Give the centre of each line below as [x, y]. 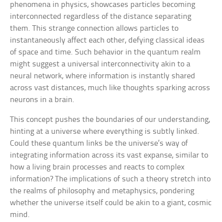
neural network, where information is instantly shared [103, 76]
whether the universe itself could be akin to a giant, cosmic [111, 203]
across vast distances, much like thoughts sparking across [110, 88]
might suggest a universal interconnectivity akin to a [100, 64]
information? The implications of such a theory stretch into [111, 179]
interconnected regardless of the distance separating [101, 16]
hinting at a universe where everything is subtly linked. [105, 131]
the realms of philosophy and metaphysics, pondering [102, 191]
